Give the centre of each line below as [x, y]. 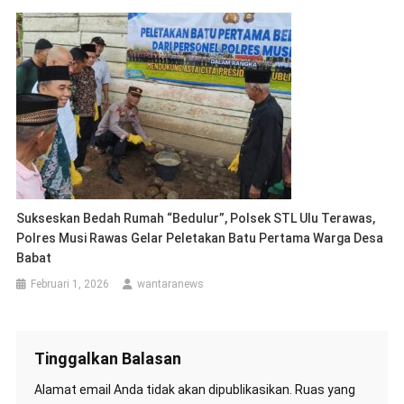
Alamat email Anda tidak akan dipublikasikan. [163, 390]
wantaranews [171, 285]
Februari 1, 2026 [70, 285]
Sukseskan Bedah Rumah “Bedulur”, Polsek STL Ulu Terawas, [196, 219]
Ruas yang [325, 390]
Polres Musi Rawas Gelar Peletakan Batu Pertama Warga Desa [200, 239]
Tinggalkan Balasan [107, 359]
